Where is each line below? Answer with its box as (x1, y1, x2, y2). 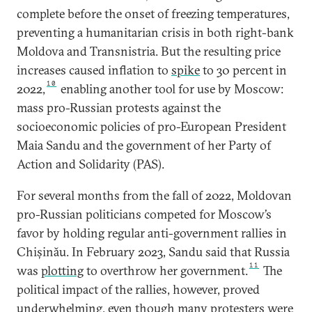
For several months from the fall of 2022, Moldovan (17, 187, 292, 203)
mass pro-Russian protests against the (17, 100, 221, 116)
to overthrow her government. (84, 263, 248, 279)
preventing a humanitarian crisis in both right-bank (17, 24, 294, 40)
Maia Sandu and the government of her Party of (17, 137, 271, 153)
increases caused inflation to (17, 62, 171, 78)
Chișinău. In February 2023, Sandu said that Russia (17, 244, 290, 260)
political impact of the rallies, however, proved (17, 281, 260, 297)
